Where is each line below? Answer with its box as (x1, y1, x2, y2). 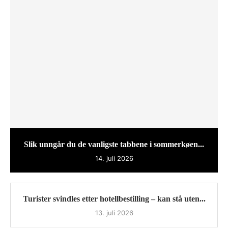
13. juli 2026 (95, 209, 133, 217)
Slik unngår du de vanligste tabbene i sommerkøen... (24, 140, 204, 149)
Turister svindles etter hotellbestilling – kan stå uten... (22, 194, 206, 204)
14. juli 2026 (95, 154, 133, 163)
